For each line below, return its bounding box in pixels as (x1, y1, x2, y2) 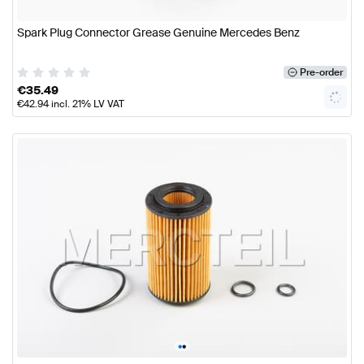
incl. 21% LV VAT (49, 97, 124, 110)
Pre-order (299, 65, 343, 79)
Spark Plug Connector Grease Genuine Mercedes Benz (17, 25, 300, 41)
